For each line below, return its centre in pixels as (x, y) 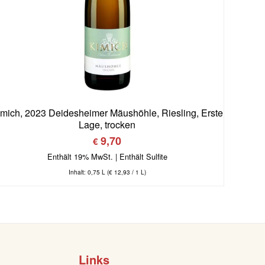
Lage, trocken (107, 125)
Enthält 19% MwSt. (80, 157)
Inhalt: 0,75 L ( (88, 172)
